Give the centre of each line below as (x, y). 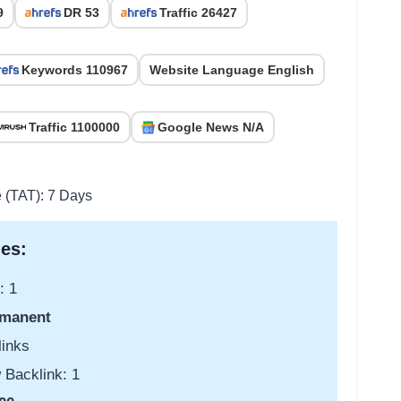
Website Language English (232, 70)
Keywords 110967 (75, 70)
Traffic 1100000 (74, 128)
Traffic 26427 (198, 13)
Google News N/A (211, 128)
